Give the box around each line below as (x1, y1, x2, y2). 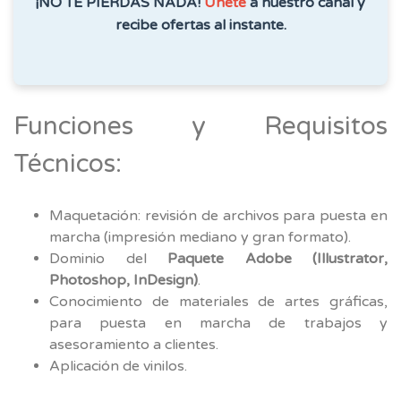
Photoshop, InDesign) (49, 270, 198, 289)
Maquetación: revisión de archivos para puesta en (49, 206, 388, 225)
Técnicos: (13, 148, 122, 179)
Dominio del (49, 249, 167, 268)
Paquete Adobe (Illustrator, (167, 249, 388, 268)
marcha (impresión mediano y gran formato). (49, 227, 351, 246)
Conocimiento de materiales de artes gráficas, (49, 292, 388, 311)
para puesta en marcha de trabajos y (49, 313, 388, 332)
